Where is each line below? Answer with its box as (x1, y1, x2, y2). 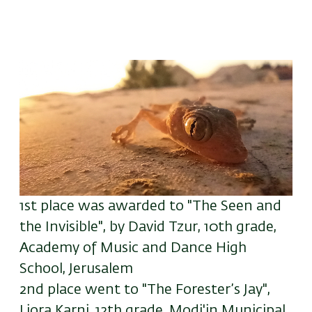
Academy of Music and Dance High (19, 240, 247, 255)
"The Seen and (184, 198, 281, 213)
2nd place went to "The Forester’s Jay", (19, 282, 270, 297)
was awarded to (78, 198, 184, 213)
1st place (19, 198, 78, 213)
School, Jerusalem (19, 261, 133, 276)
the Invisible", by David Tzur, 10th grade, (19, 219, 276, 234)
